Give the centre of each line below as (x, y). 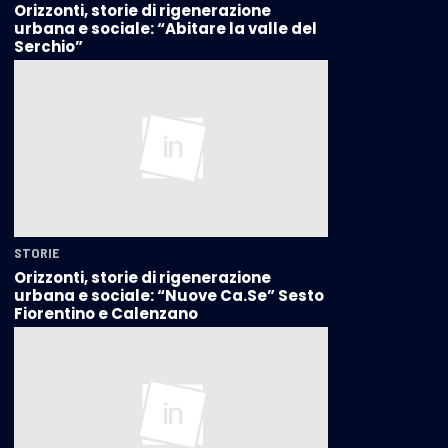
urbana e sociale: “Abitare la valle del (165, 29)
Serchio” (48, 47)
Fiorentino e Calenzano (106, 313)
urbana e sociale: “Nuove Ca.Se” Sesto (169, 295)
